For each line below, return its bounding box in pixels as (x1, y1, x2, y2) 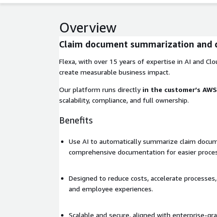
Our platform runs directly (59, 85, 142, 93)
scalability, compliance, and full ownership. (59, 96, 189, 104)
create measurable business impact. (59, 68, 170, 76)
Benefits (59, 115, 93, 125)
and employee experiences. (69, 185, 153, 193)
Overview (59, 19, 117, 35)
